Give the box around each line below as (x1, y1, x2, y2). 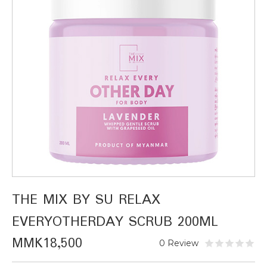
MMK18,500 (12, 233, 82, 254)
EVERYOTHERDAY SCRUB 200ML (12, 211, 218, 233)
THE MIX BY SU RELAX (12, 189, 160, 211)
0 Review (159, 238, 198, 249)
